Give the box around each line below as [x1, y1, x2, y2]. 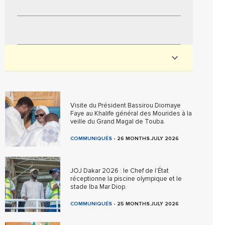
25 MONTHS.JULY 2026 [117, 201, 179, 207]
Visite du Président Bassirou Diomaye [70, 101, 181, 109]
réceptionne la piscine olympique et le [70, 175, 182, 183]
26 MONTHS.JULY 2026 [117, 136, 179, 142]
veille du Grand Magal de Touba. [70, 118, 166, 126]
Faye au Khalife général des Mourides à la [70, 109, 192, 118]
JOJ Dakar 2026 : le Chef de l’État [70, 167, 169, 175]
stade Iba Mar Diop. [70, 183, 127, 191]
